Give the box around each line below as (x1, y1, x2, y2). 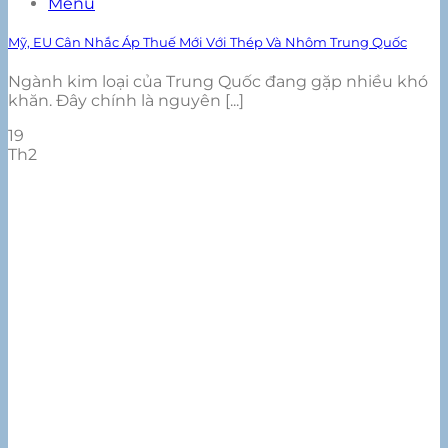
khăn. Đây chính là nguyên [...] (8, 91, 244, 111)
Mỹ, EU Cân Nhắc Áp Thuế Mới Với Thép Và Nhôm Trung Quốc (8, 33, 407, 50)
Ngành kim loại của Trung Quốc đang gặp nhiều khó (8, 72, 428, 92)
